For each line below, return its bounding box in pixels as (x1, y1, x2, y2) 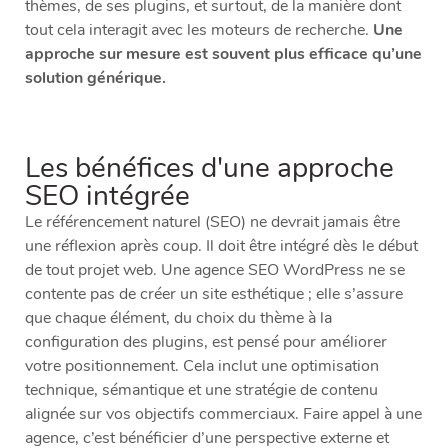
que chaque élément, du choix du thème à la (25, 307, 332, 330)
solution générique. (25, 67, 166, 90)
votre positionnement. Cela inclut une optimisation (25, 355, 379, 378)
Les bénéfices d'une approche (25, 149, 394, 188)
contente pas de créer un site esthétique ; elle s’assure (25, 283, 403, 306)
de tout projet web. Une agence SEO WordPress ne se (25, 259, 405, 282)
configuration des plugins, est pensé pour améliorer (25, 331, 387, 354)
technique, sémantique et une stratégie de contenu (25, 379, 378, 402)
